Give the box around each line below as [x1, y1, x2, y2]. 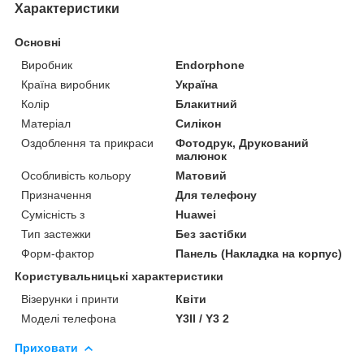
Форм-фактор [21, 246, 94, 260]
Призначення [21, 188, 92, 201]
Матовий [175, 168, 227, 182]
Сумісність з [21, 207, 84, 221]
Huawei [175, 207, 217, 221]
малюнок [175, 149, 227, 162]
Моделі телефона [21, 311, 116, 325]
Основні [15, 35, 61, 49]
